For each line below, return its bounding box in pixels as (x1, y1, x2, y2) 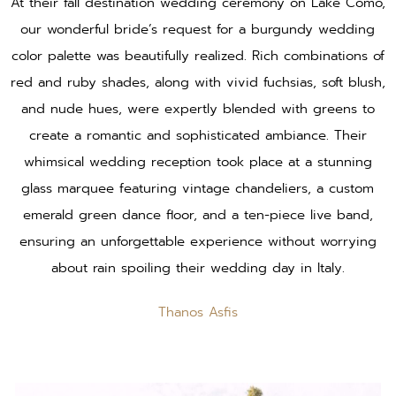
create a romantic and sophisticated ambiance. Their (28, 126, 367, 146)
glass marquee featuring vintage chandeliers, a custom (21, 179, 375, 199)
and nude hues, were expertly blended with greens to (20, 99, 375, 119)
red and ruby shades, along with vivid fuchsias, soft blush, (10, 72, 385, 93)
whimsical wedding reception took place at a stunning (23, 152, 372, 172)
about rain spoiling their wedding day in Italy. (50, 258, 345, 278)
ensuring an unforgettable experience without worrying (19, 232, 377, 252)
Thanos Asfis (157, 302, 238, 323)
